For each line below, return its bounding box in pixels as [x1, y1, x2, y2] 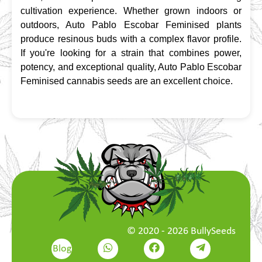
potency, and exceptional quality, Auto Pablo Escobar [20, 61, 242, 72]
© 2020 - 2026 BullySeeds [127, 225, 236, 237]
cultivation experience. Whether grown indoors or [20, 5, 242, 16]
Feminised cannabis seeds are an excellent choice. [20, 75, 233, 86]
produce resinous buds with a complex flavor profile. [20, 33, 242, 44]
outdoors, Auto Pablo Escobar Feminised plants [20, 19, 242, 30]
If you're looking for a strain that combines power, [20, 47, 242, 58]
